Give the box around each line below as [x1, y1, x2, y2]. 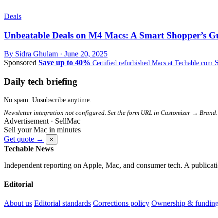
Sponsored [4, 58, 36, 67]
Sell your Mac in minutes [4, 125, 81, 134]
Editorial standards [34, 199, 91, 208]
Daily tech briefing [4, 76, 77, 87]
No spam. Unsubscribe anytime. [4, 96, 91, 104]
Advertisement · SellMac [4, 116, 80, 125]
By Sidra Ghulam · [4, 50, 64, 58]
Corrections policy [93, 199, 149, 208]
